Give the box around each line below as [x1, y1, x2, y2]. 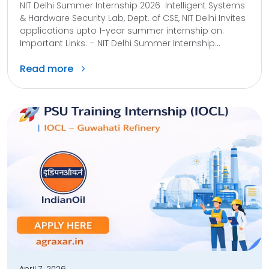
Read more [20, 61, 76, 76]
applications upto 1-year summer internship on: [20, 24, 224, 37]
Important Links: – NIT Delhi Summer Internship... [20, 37, 220, 49]
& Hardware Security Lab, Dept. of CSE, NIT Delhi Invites [20, 11, 246, 24]
